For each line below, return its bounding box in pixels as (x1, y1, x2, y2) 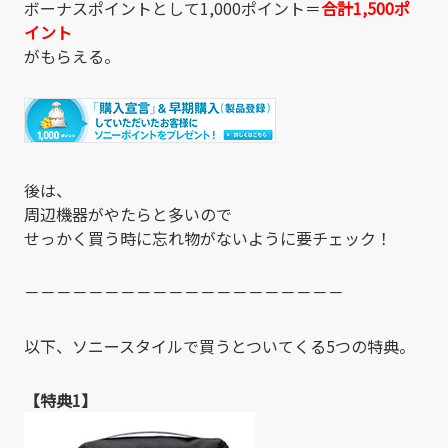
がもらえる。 (24, 43, 120, 68)
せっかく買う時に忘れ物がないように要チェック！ (24, 225, 392, 250)
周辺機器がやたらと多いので (24, 201, 232, 226)
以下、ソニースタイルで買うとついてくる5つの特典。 (24, 333, 415, 358)
